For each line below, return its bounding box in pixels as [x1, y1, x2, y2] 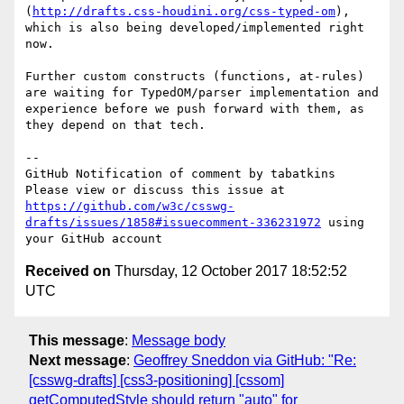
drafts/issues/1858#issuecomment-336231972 [25, 216, 321, 230]
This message [29, 332, 124, 348]
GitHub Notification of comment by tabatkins [25, 167, 335, 181]
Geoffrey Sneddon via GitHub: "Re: [133, 352, 356, 368]
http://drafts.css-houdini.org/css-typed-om [32, 5, 335, 19]
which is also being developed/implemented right [25, 21, 364, 35]
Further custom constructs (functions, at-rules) [25, 69, 364, 84]
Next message [29, 352, 126, 368]
